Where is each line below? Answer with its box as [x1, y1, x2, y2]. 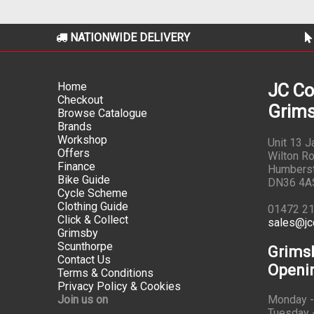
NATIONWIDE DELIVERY [67, 30, 190, 44]
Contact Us [57, 252, 111, 266]
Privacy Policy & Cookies [57, 279, 181, 293]
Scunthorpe [57, 239, 113, 253]
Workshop [57, 132, 107, 146]
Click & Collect [57, 212, 128, 226]
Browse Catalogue [57, 106, 147, 120]
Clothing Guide [57, 199, 128, 213]
